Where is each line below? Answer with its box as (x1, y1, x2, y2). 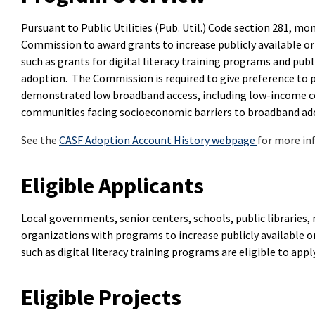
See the (21, 133, 59, 147)
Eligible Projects (21, 283, 181, 311)
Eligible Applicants (21, 172, 204, 200)
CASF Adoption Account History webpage (59, 133, 257, 147)
